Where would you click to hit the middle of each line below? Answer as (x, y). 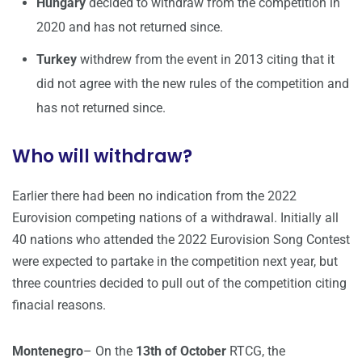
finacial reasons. (59, 305)
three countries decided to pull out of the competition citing (179, 284)
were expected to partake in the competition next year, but (175, 262)
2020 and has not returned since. (130, 27)
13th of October (181, 351)
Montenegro (48, 351)
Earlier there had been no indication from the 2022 (154, 196)
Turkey (57, 60)
